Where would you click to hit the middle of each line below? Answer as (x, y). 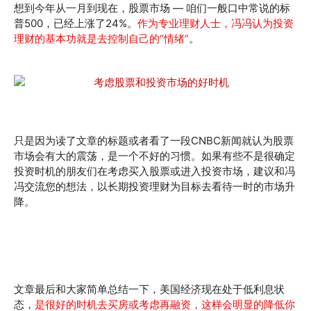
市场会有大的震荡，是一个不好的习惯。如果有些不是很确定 (154, 155)
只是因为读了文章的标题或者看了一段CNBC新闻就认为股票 (154, 140)
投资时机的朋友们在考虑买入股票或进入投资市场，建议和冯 (154, 171)
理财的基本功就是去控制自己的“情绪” (101, 38)
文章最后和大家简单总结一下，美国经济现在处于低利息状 (149, 289)
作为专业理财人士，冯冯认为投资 (216, 23)
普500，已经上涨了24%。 (76, 23)
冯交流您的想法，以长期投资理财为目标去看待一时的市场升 (154, 186)
